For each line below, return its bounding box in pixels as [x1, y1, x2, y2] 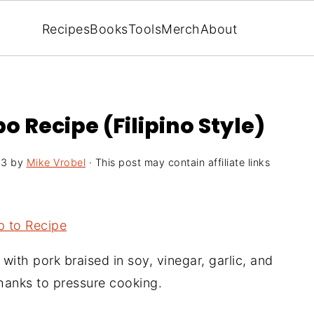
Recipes [41, 21, 90, 36]
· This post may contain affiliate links [86, 156, 270, 168]
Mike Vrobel [26, 156, 86, 168]
